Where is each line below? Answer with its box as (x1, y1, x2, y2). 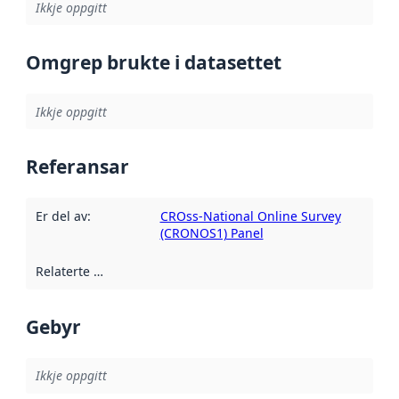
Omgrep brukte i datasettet (26, 50, 281, 76)
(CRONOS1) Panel (159, 224, 264, 241)
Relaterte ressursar (93, 263, 103, 281)
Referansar (26, 154, 129, 180)
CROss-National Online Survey (159, 207, 341, 224)
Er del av (35, 207, 87, 224)
